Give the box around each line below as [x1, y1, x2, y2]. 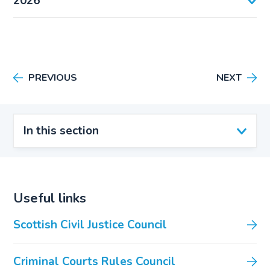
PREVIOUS [28, 71, 78, 84]
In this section [24, 123, 99, 139]
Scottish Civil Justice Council [13, 217, 168, 233]
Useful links [13, 189, 87, 207]
